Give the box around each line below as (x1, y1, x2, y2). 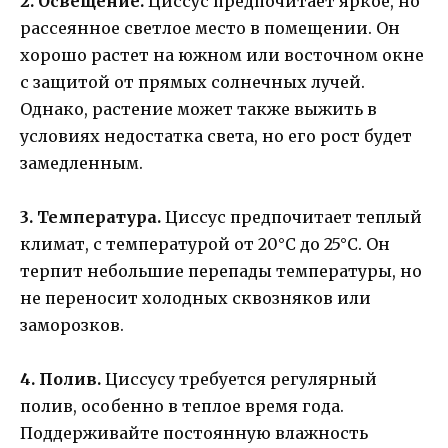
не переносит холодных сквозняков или (20, 288, 371, 308)
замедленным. (20, 152, 143, 173)
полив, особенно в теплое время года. (20, 396, 344, 417)
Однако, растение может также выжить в (20, 98, 377, 119)
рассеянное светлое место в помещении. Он (20, 17, 400, 38)
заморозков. (20, 315, 124, 335)
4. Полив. (20, 369, 101, 390)
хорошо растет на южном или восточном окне (20, 44, 424, 65)
